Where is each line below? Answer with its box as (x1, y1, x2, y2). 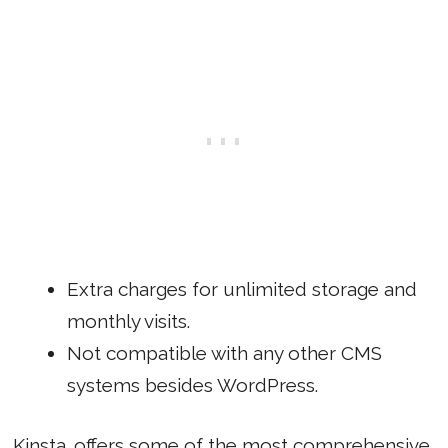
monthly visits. (67, 309, 190, 332)
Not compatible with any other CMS (67, 341, 382, 364)
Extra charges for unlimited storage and (67, 277, 417, 300)
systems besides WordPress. (67, 373, 318, 396)
